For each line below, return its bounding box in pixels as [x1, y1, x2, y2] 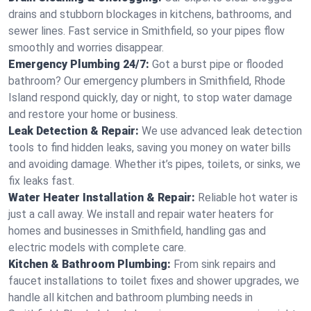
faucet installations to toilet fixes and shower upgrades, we [8, 274, 299, 287]
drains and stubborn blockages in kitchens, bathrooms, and [8, 8, 292, 21]
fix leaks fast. [8, 174, 74, 187]
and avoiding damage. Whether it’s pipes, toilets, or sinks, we [8, 158, 301, 171]
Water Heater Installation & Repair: [8, 191, 195, 204]
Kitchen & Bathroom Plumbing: [8, 258, 171, 271]
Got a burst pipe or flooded [152, 58, 283, 71]
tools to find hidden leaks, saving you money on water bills [8, 141, 291, 154]
